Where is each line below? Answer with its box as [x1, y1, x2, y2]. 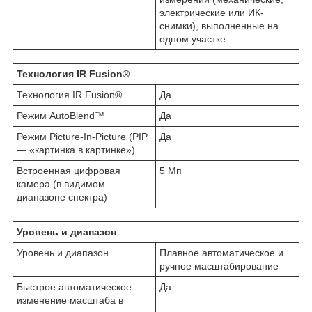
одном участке [159, 33, 226, 45]
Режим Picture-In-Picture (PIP [17, 130, 148, 142]
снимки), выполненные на [159, 19, 279, 31]
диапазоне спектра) [17, 191, 107, 203]
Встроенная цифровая [17, 164, 120, 176]
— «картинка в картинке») [17, 143, 135, 155]
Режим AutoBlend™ [17, 109, 104, 121]
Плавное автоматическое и [159, 247, 283, 258]
